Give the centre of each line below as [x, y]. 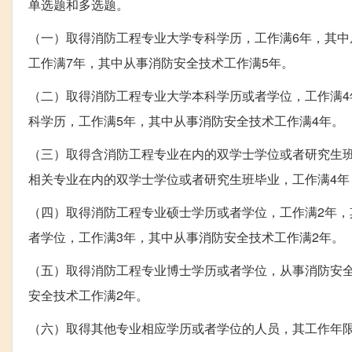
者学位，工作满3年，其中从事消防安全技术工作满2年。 [186, 236]
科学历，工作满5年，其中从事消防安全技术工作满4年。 [186, 120]
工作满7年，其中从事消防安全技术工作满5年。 [161, 62]
